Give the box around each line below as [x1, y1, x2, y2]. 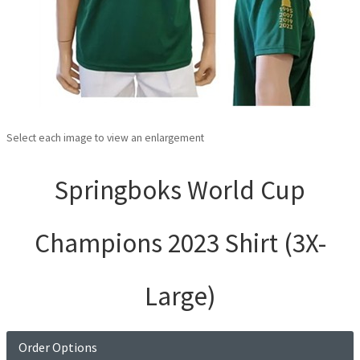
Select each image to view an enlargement [6, 131, 204, 145]
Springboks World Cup [55, 174, 305, 207]
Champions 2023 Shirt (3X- [34, 227, 326, 260]
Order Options [18, 339, 97, 355]
